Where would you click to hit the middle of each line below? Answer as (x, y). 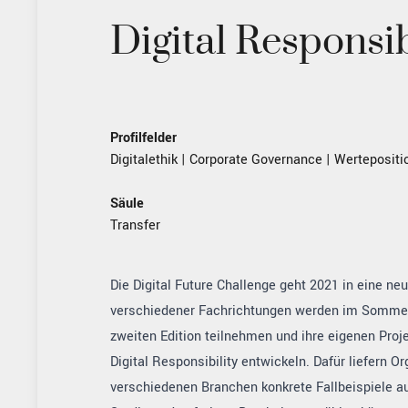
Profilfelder (143, 138)
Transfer (135, 225)
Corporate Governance (255, 160)
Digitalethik (143, 160)
